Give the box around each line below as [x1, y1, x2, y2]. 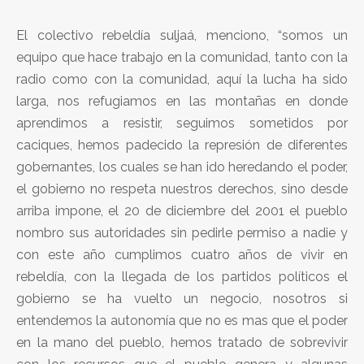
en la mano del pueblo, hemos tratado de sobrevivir [16, 334, 348, 350]
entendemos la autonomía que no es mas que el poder [16, 312, 348, 328]
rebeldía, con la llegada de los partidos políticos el [16, 268, 348, 284]
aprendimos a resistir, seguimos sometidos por [16, 115, 348, 131]
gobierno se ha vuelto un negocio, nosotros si [16, 290, 348, 306]
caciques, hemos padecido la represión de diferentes [16, 136, 348, 153]
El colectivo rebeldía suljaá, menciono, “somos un [16, 27, 348, 43]
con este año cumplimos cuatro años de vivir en [16, 246, 348, 262]
